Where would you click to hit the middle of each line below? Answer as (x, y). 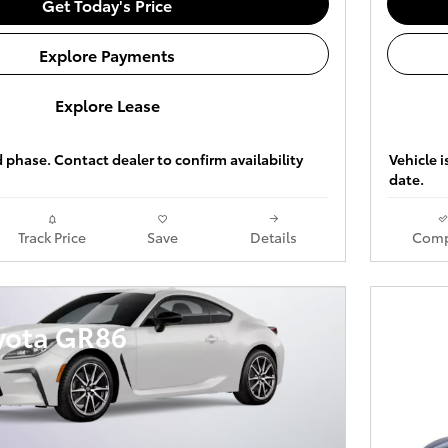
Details (273, 236)
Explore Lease (107, 104)
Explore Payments (107, 54)
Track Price (51, 236)
